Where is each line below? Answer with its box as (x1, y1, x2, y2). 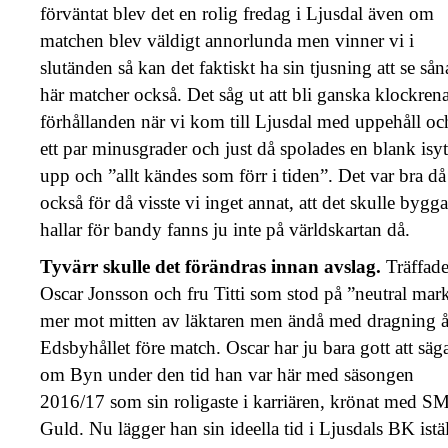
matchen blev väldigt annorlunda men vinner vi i (40, 29, 414, 51)
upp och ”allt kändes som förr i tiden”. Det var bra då (40, 164, 446, 186)
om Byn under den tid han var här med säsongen (40, 363, 414, 385)
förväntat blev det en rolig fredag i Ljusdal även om (40, 2, 434, 24)
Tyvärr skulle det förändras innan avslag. (40, 255, 386, 277)
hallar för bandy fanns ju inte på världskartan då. (40, 218, 410, 240)
